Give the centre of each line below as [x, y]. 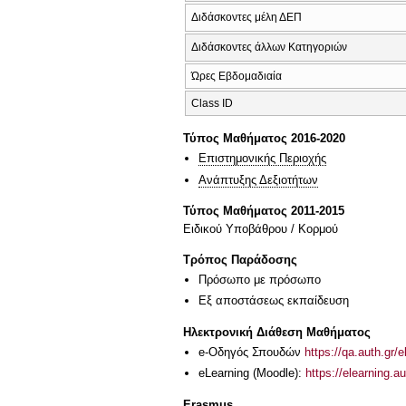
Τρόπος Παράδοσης [240, 259]
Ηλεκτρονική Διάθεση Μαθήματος [277, 332]
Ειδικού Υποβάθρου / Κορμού [261, 229]
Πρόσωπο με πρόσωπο [260, 279]
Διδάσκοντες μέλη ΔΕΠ [246, 17]
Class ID [212, 103]
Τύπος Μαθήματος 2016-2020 [264, 139]
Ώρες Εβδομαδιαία [237, 76]
